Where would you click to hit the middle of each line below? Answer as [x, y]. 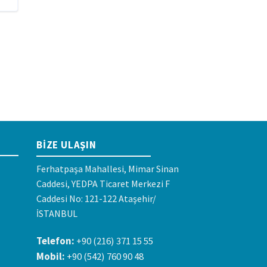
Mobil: [51, 257]
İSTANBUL [57, 213]
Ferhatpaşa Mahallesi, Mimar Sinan [108, 168]
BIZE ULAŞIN [66, 145]
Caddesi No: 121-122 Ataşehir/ [96, 198]
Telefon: [55, 241]
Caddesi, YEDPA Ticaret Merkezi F [103, 183]
